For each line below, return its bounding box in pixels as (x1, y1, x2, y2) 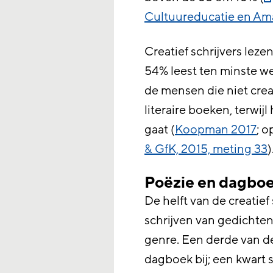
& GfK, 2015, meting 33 (144, 141, 268, 157)
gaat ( (144, 122, 175, 138)
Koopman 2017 (175, 122, 257, 138)
